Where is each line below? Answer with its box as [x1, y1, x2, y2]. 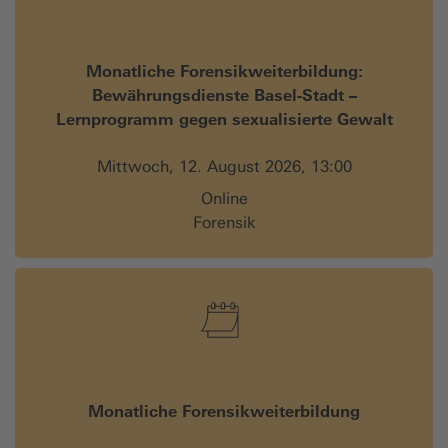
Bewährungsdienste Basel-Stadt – [91, 84, 357, 105]
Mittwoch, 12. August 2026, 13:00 [96, 156, 352, 176]
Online [200, 188, 248, 208]
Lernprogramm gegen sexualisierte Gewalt [55, 108, 393, 129]
